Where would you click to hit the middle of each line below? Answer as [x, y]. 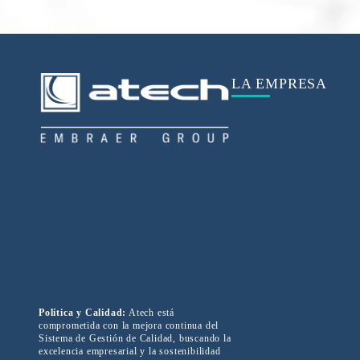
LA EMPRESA [279, 83]
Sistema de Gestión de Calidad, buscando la [135, 338]
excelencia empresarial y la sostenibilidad [130, 351]
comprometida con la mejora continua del [129, 325]
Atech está [151, 312]
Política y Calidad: [83, 312]
